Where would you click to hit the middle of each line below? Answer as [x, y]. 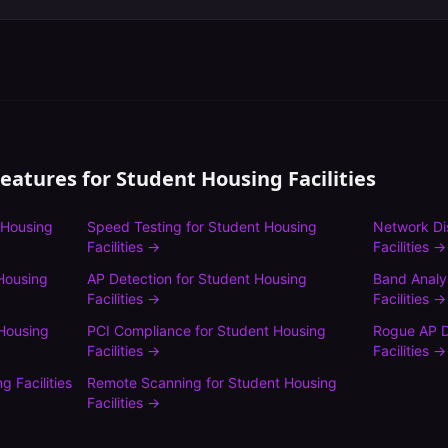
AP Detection [129, 278]
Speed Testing [134, 226]
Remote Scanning [144, 382]
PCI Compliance [138, 330]
